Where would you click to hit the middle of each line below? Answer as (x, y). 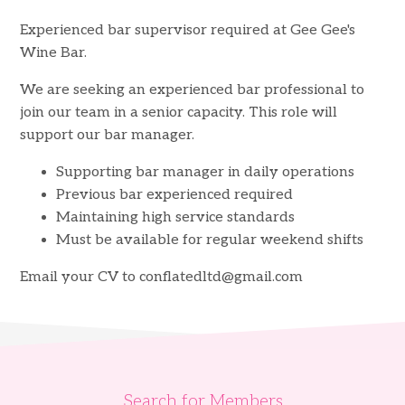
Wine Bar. (54, 53)
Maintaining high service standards (176, 217)
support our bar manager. (108, 135)
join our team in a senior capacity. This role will (179, 113)
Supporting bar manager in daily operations (206, 172)
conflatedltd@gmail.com (221, 277)
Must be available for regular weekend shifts (210, 240)
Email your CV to (80, 277)
